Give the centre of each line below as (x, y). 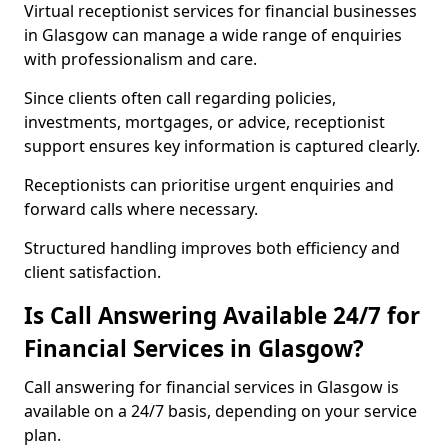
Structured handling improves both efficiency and (212, 248)
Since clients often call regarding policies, (180, 98)
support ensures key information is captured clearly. (222, 146)
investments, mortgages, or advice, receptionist (204, 122)
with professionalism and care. (140, 59)
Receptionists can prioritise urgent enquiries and (209, 185)
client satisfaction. (92, 272)
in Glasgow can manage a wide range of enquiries (213, 35)
